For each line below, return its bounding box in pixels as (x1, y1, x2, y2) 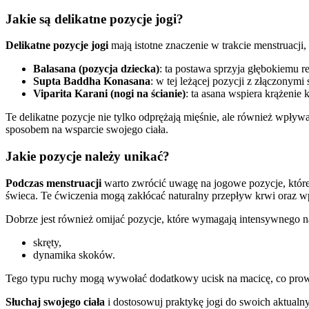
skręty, (33, 236, 61, 248)
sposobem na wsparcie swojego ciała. (6, 123, 168, 136)
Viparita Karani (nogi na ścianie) (33, 88, 186, 100)
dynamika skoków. (33, 248, 115, 261)
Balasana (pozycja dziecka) (33, 63, 159, 75)
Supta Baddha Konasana (33, 75, 150, 88)
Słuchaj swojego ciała (6, 295, 105, 308)
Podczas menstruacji (6, 177, 101, 189)
